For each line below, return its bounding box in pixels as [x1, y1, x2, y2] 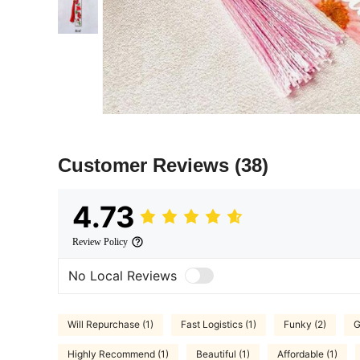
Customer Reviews [58, 153, 235, 176]
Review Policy [72, 235, 128, 247]
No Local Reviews [68, 268, 177, 284]
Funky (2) [284, 318, 326, 331]
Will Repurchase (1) [67, 318, 153, 331]
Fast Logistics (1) [181, 318, 256, 331]
